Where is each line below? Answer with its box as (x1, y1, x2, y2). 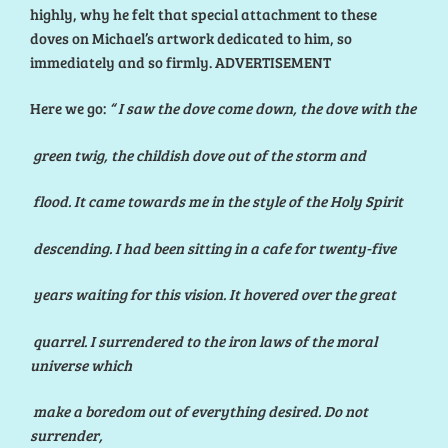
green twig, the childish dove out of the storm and (30, 144, 366, 165)
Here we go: (30, 98, 109, 119)
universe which (30, 354, 132, 375)
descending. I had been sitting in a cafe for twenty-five (30, 237, 396, 258)
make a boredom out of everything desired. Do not (30, 401, 368, 422)
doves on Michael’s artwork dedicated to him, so (30, 27, 352, 48)
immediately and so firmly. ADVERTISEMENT (30, 51, 331, 72)
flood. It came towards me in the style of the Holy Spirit (30, 191, 403, 212)
